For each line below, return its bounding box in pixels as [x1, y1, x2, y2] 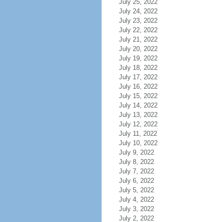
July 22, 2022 [118, 26, 158, 34]
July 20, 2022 [118, 45, 158, 53]
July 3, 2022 [118, 205, 154, 213]
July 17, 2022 [118, 73, 158, 81]
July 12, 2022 [118, 120, 158, 128]
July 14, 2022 [118, 102, 158, 109]
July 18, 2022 [118, 64, 158, 71]
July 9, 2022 [118, 149, 154, 156]
